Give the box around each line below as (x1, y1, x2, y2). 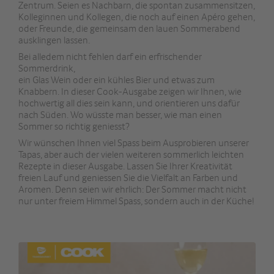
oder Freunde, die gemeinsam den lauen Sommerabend (18, 22, 240, 34)
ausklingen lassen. (18, 34, 92, 46)
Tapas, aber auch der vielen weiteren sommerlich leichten (18, 148, 244, 161)
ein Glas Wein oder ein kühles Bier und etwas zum (18, 73, 215, 86)
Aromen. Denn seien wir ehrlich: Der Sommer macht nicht (18, 183, 246, 196)
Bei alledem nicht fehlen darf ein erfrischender (18, 50, 202, 63)
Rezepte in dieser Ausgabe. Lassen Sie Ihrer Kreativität (18, 160, 232, 172)
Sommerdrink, (18, 62, 75, 75)
